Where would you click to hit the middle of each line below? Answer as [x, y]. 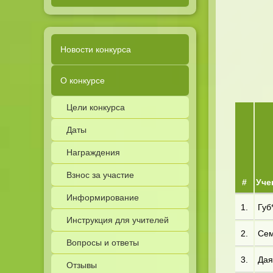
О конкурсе [83, 80]
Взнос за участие [100, 175]
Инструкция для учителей [118, 220]
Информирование [103, 197]
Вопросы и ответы [103, 243]
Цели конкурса [96, 107]
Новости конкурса [96, 49]
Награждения [93, 152]
